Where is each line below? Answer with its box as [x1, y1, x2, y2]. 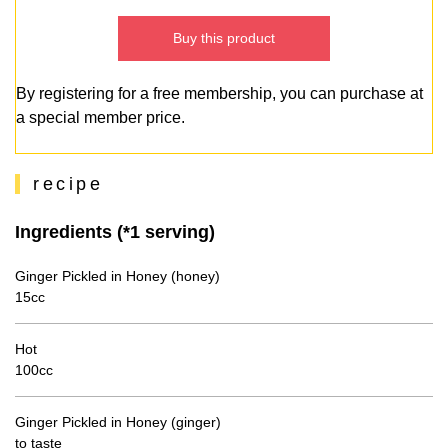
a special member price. [16, 109, 185, 127]
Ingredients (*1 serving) [15, 222, 215, 242]
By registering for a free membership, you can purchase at [16, 85, 423, 103]
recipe [33, 174, 104, 194]
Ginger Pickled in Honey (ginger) [15, 414, 221, 430]
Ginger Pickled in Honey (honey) [15, 268, 220, 284]
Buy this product [173, 30, 275, 47]
